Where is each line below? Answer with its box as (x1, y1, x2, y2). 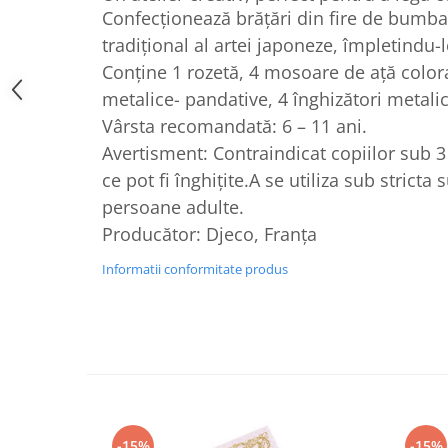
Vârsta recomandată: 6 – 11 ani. (102, 114, 367, 139)
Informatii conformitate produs (102, 260, 288, 279)
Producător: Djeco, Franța (102, 222, 317, 247)
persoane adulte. (102, 195, 244, 220)
